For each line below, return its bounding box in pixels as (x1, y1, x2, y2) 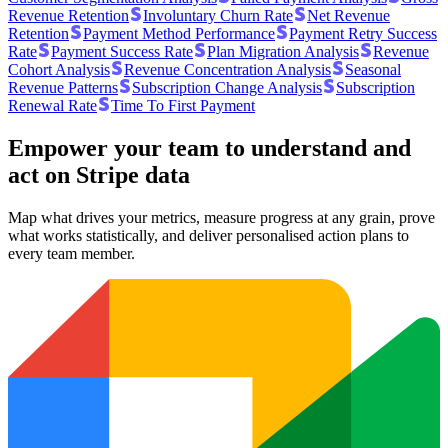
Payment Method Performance (83, 24, 275, 42)
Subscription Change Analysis (132, 78, 322, 96)
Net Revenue (307, 6, 390, 24)
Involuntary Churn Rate (143, 6, 293, 24)
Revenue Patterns (8, 78, 118, 96)
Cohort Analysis (8, 60, 110, 78)
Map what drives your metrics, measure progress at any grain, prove (8, 208, 435, 226)
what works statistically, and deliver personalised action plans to (8, 226, 409, 244)
